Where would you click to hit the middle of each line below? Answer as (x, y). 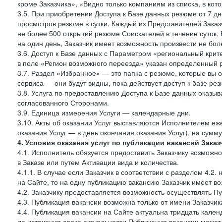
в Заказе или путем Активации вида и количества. (98, 162)
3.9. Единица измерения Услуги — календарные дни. (104, 112)
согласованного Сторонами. (63, 103)
